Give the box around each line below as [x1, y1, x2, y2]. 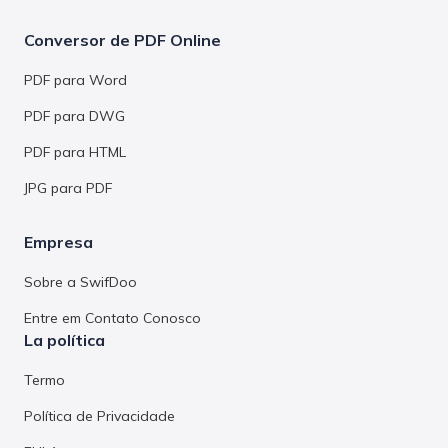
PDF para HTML [24, 142, 126, 161]
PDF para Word [24, 70, 127, 89]
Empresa [24, 231, 93, 252]
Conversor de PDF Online [24, 29, 221, 50]
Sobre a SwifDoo [24, 272, 137, 291]
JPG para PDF [24, 178, 112, 197]
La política [24, 329, 105, 350]
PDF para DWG [24, 106, 125, 125]
